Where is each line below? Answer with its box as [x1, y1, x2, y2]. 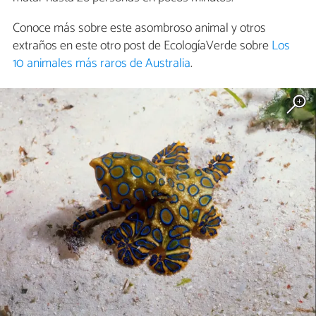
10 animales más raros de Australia [13, 53, 190, 75]
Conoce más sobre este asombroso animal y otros [13, 18, 266, 39]
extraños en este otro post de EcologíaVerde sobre [13, 35, 272, 57]
